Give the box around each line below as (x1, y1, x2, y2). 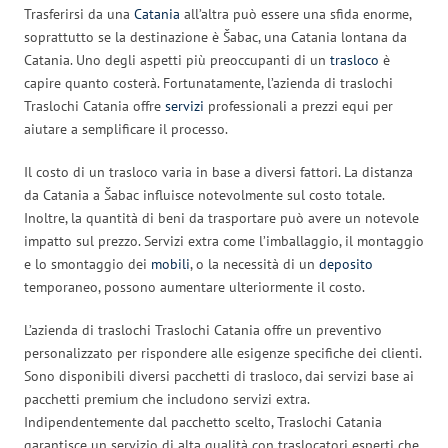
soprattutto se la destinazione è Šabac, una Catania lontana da (24, 27, 407, 46)
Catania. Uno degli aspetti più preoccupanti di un (24, 50, 330, 69)
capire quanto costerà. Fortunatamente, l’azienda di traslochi (24, 73, 393, 92)
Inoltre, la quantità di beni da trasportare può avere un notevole (24, 208, 419, 227)
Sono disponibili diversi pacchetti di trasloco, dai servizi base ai (24, 366, 414, 385)
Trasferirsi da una (24, 4, 134, 23)
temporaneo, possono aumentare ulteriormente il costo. (24, 277, 365, 296)
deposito (319, 254, 373, 273)
